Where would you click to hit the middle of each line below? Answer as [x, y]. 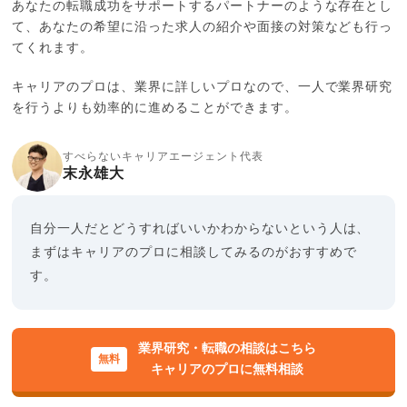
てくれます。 [53, 48]
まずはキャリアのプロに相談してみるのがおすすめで [194, 252]
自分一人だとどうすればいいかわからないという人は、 [200, 228]
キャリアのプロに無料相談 [227, 369]
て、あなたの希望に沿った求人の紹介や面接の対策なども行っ [203, 27]
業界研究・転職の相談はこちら [227, 348]
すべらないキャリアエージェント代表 [163, 156]
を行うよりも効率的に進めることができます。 [155, 108]
